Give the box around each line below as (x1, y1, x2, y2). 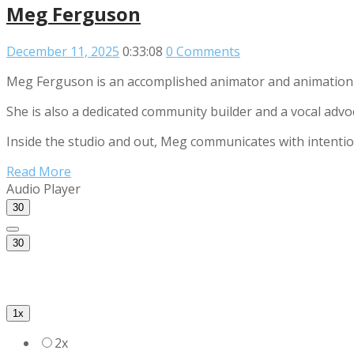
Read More (6, 162, 71, 180)
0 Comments (166, 42, 240, 60)
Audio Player (6, 179, 81, 198)
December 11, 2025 (6, 42, 119, 60)
